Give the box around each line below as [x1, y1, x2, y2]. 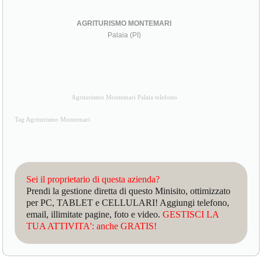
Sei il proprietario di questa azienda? [26, 174, 160, 184]
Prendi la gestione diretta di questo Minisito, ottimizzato [26, 185, 231, 196]
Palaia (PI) [107, 30, 141, 39]
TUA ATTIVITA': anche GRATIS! [26, 220, 157, 231]
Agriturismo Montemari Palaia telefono [71, 94, 177, 101]
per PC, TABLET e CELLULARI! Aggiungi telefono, [26, 197, 230, 208]
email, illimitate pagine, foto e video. [26, 209, 163, 219]
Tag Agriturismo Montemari [15, 116, 91, 123]
